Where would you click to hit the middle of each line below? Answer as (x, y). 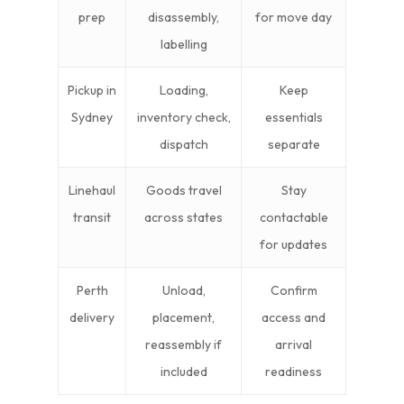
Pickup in (92, 90)
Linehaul (92, 190)
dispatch (184, 144)
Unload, (184, 290)
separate (294, 144)
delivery (92, 317)
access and (294, 317)
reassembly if (184, 344)
